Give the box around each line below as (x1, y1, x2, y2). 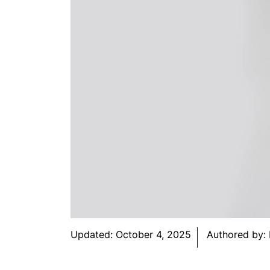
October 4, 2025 (116, 228, 191, 240)
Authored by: (207, 228, 269, 240)
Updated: (71, 228, 116, 240)
